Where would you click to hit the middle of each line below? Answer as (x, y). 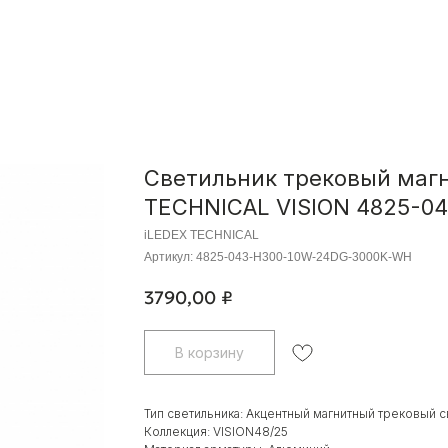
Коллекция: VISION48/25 (216, 431)
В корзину (209, 352)
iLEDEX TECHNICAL (201, 235)
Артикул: (170, 257)
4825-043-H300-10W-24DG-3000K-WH (304, 257)
